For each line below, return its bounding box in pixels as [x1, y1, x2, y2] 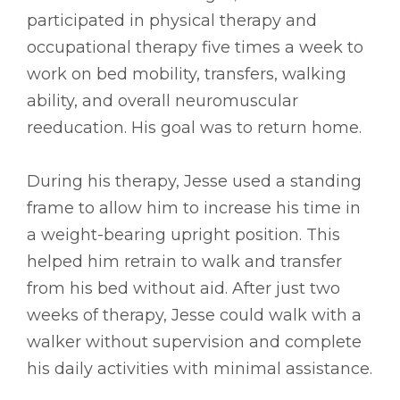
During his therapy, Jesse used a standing [27, 171, 362, 191]
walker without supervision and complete [27, 331, 362, 352]
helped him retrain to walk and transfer [27, 251, 342, 271]
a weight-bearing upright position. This [27, 224, 340, 245]
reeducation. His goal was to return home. [27, 117, 362, 137]
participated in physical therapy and [27, 10, 317, 30]
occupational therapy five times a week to [27, 37, 363, 57]
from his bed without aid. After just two [27, 278, 340, 298]
